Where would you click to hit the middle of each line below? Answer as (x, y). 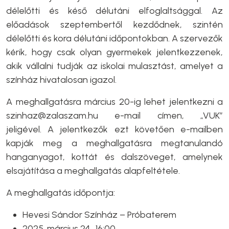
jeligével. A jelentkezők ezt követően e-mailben (114, 129)
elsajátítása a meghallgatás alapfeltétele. (93, 171)
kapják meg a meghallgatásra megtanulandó (114, 143)
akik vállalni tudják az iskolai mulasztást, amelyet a (114, 66)
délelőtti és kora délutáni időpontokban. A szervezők (114, 38)
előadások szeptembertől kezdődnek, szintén (114, 25)
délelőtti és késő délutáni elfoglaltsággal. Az (114, 11)
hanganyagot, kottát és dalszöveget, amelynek (114, 157)
